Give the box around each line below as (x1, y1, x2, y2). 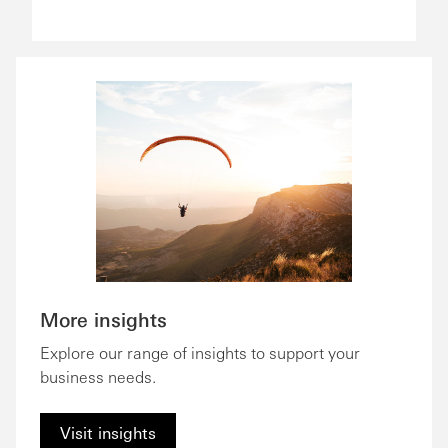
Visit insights (60, 421, 156, 443)
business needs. (40, 365, 156, 387)
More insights (40, 306, 167, 331)
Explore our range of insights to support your (40, 341, 360, 363)
